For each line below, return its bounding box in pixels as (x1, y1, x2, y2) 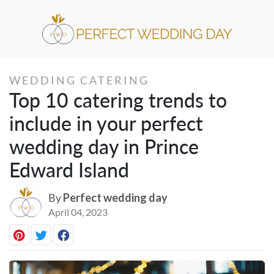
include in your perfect (9, 111, 203, 135)
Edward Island (9, 157, 129, 182)
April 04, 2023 (48, 206, 108, 218)
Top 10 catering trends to (9, 87, 227, 112)
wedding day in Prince (9, 134, 199, 158)
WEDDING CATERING (9, 73, 149, 87)
